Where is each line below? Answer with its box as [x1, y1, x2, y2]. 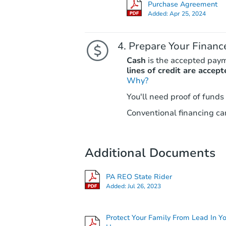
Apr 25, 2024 [169, 9, 206, 18]
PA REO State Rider [106, 172, 172, 182]
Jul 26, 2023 [128, 182, 161, 190]
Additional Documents [85, 145, 215, 161]
